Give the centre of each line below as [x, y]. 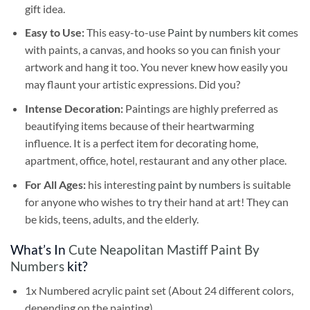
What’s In [39, 250]
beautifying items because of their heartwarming [139, 126]
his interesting [122, 184]
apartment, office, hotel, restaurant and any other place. [155, 161]
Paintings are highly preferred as [201, 109]
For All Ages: [56, 184]
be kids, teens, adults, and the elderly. [111, 219]
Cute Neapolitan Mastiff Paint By [164, 250]
